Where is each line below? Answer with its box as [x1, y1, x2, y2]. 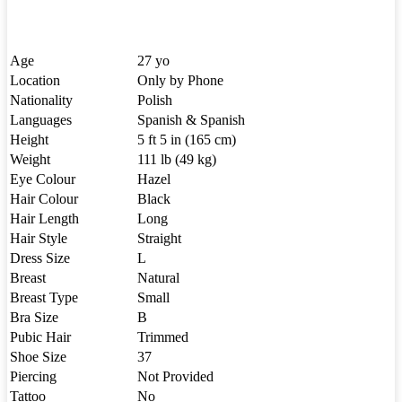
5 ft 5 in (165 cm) [137, 131, 236, 147]
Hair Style [10, 230, 67, 246]
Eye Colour [10, 170, 75, 187]
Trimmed [137, 328, 188, 345]
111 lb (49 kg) [137, 151, 216, 167]
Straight [137, 230, 181, 246]
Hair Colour [10, 190, 78, 206]
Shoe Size [10, 348, 66, 364]
